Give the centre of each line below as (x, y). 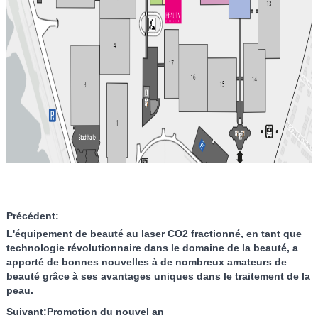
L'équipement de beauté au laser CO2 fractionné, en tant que (154, 234)
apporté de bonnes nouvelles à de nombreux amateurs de (146, 262)
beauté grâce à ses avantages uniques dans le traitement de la (158, 276)
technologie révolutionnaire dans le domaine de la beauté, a (152, 248)
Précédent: (32, 216)
